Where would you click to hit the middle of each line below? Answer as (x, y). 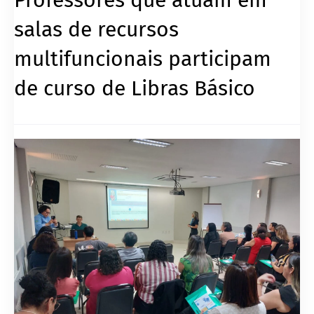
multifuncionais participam (143, 59)
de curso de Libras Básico (135, 88)
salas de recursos (96, 29)
